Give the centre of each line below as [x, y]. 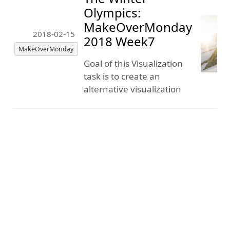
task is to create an [122, 76]
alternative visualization [132, 89]
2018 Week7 [119, 42]
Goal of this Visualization [133, 63]
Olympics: [112, 13]
